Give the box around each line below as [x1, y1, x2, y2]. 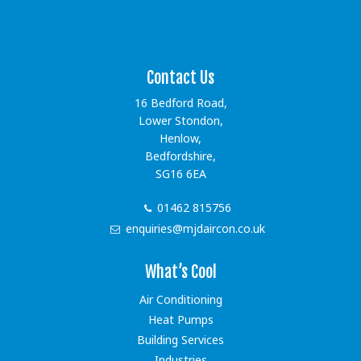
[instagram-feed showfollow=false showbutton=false [33, 20, 328, 39]
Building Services [137, 332, 224, 348]
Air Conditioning [139, 292, 222, 308]
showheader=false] [126, 40, 235, 60]
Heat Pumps [147, 312, 214, 328]
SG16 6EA [155, 166, 206, 182]
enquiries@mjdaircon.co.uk [126, 221, 265, 237]
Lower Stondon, [138, 113, 223, 129]
